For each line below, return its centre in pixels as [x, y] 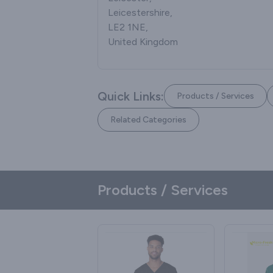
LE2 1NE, [128, 27]
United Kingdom [143, 42]
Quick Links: [131, 96]
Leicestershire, [140, 12]
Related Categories [148, 120]
